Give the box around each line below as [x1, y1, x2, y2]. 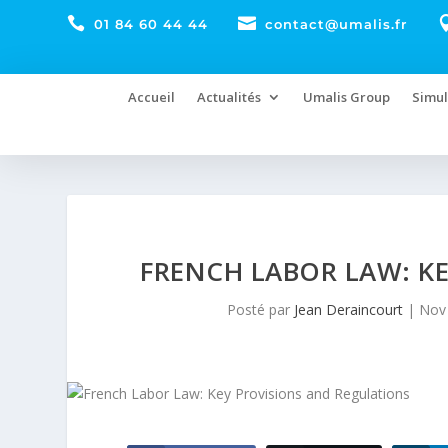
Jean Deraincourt [293, 300, 403, 319]
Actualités [197, 88, 262, 106]
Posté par [226, 300, 294, 319]
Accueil [128, 88, 176, 106]
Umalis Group [303, 88, 391, 106]
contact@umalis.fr [265, 16, 408, 32]
